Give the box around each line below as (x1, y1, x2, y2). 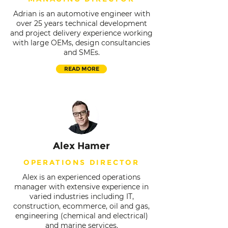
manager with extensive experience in (14, 182, 149, 191)
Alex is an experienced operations (22, 173, 140, 182)
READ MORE (64, 66, 99, 72)
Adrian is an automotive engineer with (13, 9, 150, 18)
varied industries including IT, (29, 192, 134, 201)
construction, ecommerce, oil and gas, (13, 202, 150, 211)
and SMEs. (63, 48, 100, 57)
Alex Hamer (53, 140, 110, 152)
